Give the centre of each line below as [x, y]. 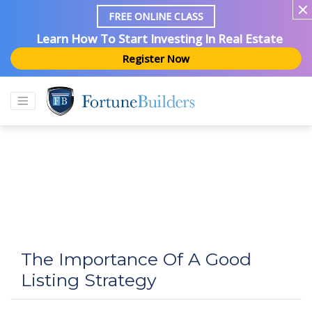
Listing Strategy [89, 280]
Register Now [156, 58]
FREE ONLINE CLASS [156, 17]
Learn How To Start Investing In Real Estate [159, 39]
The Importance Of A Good [136, 259]
